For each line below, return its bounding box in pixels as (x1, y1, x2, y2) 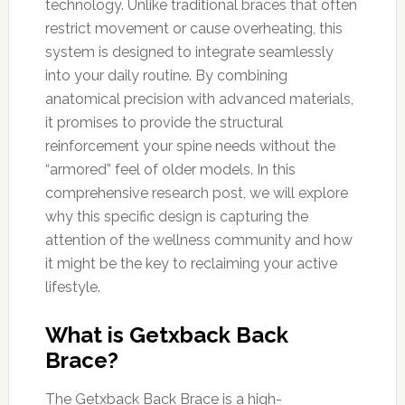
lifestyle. (44, 278, 100, 296)
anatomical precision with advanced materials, (44, 89, 353, 108)
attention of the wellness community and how (44, 231, 353, 249)
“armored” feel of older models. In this (44, 160, 296, 178)
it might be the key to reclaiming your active (44, 254, 337, 272)
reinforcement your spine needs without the (44, 137, 335, 155)
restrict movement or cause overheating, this (44, 19, 343, 37)
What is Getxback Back (44, 321, 288, 348)
